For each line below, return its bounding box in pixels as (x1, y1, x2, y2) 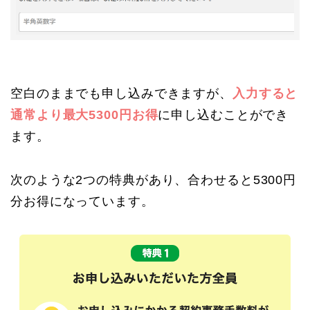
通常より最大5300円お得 (10, 107, 158, 122)
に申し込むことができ (158, 107, 289, 122)
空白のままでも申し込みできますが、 (10, 86, 232, 100)
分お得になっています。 (10, 194, 154, 208)
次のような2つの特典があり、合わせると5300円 (10, 172, 297, 187)
